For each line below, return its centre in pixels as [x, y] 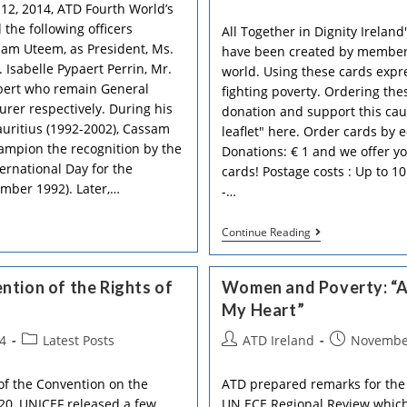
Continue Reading [266, 232]
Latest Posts [78, 340]
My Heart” [263, 310]
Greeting [336, 290]
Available [337, 319]
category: [48, 358]
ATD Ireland [278, 340]
